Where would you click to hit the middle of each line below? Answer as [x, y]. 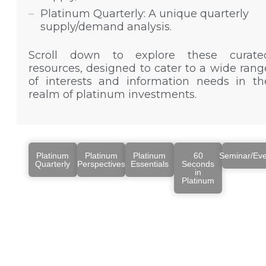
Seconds [198, 164]
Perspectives [101, 164]
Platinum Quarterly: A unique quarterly [145, 13]
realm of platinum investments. [113, 94]
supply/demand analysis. [106, 26]
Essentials [149, 164]
